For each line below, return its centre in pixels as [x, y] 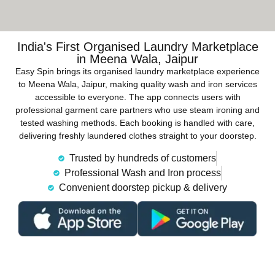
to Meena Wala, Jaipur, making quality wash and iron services [137, 84]
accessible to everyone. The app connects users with [137, 97]
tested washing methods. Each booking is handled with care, [137, 122]
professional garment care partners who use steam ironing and [137, 110]
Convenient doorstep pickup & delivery [143, 187]
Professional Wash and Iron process [142, 172]
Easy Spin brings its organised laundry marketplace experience [137, 71]
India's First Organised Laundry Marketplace [137, 46]
